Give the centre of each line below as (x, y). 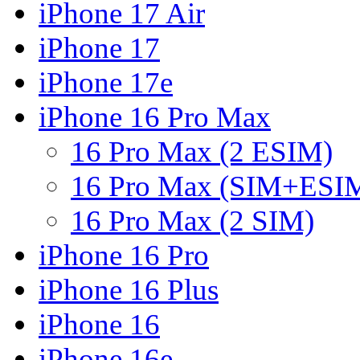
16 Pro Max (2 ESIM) (202, 152)
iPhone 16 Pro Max (155, 117)
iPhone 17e (106, 83)
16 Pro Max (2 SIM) (192, 221)
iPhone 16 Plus (129, 290)
